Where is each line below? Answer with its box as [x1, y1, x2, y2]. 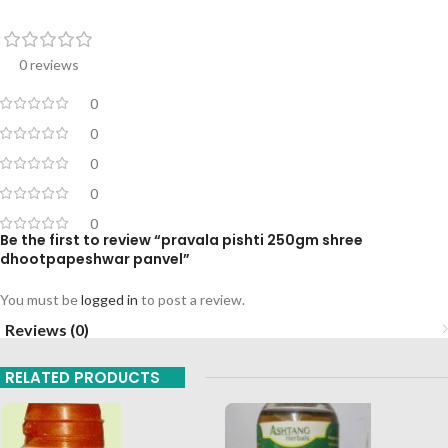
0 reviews [19, 56, 79, 74]
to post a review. [138, 291, 245, 309]
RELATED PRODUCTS [5, 367, 160, 389]
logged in [81, 291, 138, 309]
